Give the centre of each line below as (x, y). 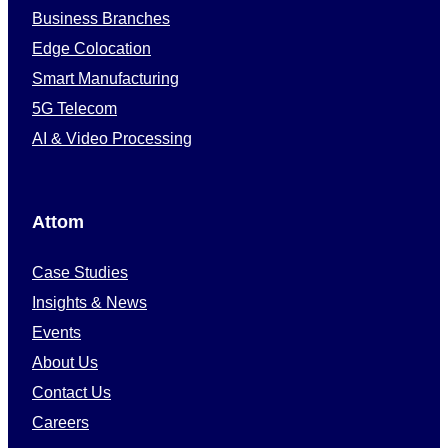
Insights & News (89, 303)
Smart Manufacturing (105, 78)
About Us (65, 363)
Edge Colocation (91, 48)
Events (56, 333)
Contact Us (71, 393)
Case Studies (80, 273)
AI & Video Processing (112, 138)
